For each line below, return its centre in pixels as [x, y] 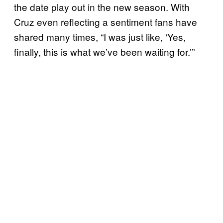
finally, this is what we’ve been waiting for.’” [104, 51]
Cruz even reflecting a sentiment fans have [106, 21]
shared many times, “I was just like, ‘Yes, [100, 36]
